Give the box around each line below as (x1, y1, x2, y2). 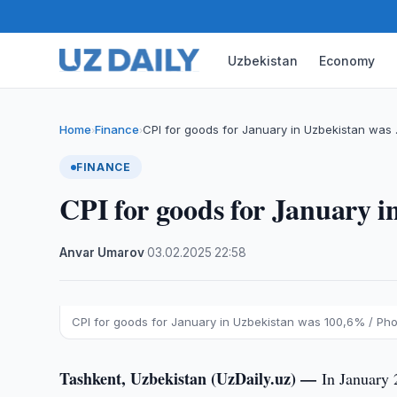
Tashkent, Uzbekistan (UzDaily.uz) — (59, 367, 323, 390)
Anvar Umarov (59, 245, 145, 260)
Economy (319, 52, 376, 68)
